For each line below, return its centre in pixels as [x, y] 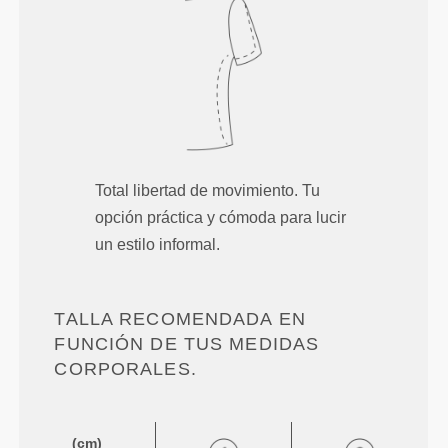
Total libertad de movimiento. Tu [208, 191]
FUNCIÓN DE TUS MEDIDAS [187, 344]
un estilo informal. [158, 245]
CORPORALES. [125, 369]
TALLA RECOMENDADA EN [180, 319]
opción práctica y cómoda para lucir [221, 218]
